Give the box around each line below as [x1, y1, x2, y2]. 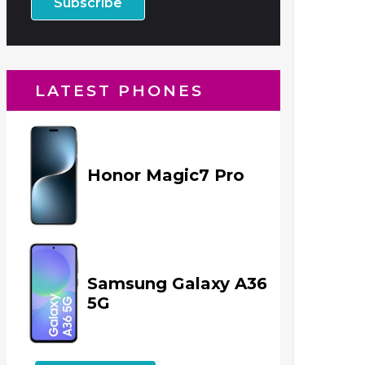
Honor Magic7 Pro [87, 165, 244, 185]
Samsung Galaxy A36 [87, 273, 267, 293]
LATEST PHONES [35, 81, 204, 100]
